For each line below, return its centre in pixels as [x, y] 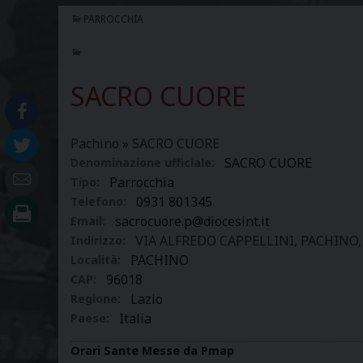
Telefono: [98, 201]
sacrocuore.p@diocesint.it [192, 221]
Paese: [90, 318]
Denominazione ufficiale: [143, 162]
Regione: [96, 299]
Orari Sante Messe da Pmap [152, 350]
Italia [135, 318]
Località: [96, 260]
